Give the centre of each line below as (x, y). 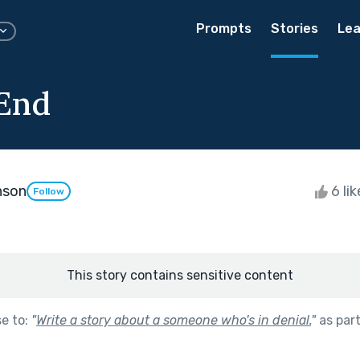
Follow (49, 192)
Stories (295, 29)
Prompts (224, 29)
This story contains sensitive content (180, 275)
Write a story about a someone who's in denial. (174, 320)
